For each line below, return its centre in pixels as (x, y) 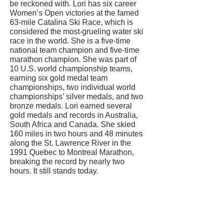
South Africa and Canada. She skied (73, 124)
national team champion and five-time (75, 50)
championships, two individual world (73, 87)
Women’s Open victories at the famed (74, 13)
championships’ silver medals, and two (77, 96)
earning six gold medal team (59, 78)
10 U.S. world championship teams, (71, 68)
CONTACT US (78, 201)
